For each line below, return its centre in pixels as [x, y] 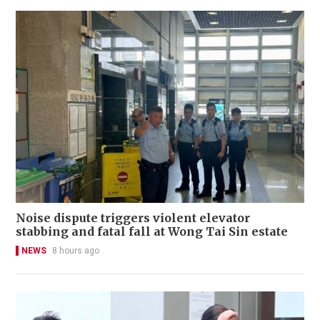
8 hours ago [76, 250]
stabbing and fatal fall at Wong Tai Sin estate [152, 231]
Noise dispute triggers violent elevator [133, 217]
